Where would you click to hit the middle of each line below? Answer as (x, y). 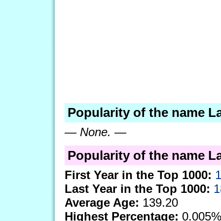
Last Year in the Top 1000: (137, 188)
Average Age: (102, 202)
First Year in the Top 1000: (138, 175)
